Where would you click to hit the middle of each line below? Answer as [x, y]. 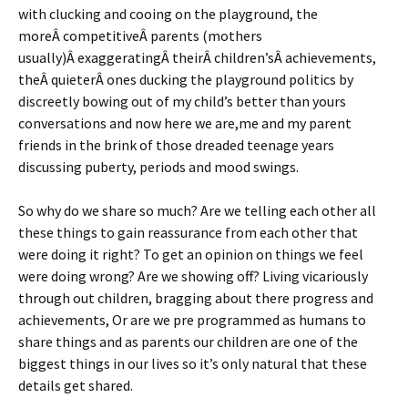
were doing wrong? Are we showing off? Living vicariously [193, 276]
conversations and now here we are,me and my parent [185, 123]
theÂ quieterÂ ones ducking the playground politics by [186, 79]
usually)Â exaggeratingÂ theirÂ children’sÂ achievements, [197, 57]
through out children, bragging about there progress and [196, 298]
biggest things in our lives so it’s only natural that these [193, 363]
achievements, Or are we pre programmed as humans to [192, 320]
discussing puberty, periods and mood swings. [158, 167]
